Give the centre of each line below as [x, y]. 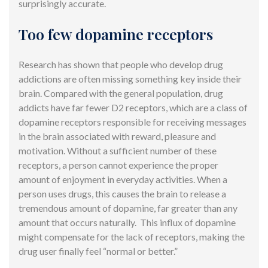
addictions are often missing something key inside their [130, 78]
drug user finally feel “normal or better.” [98, 251]
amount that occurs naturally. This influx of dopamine [127, 222]
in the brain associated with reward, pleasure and [117, 136]
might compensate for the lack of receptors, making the [132, 236]
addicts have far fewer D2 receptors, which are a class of [133, 107]
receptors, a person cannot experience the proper [118, 165]
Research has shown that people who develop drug [121, 64]
